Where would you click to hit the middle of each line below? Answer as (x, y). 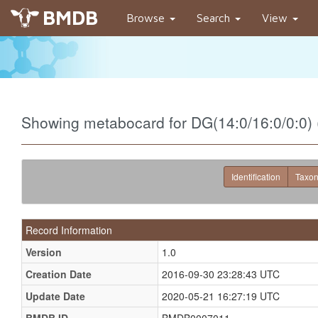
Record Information (69, 230)
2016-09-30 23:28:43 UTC (221, 274)
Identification (256, 176)
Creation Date (59, 274)
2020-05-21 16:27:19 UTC (221, 296)
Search (215, 18)
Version (44, 252)
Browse (147, 18)
